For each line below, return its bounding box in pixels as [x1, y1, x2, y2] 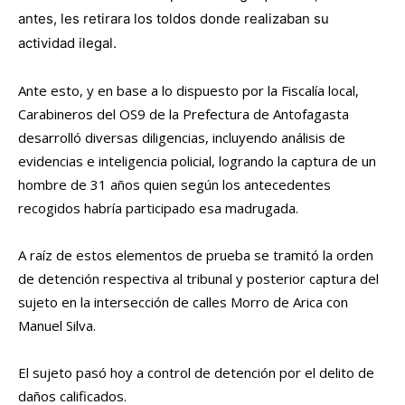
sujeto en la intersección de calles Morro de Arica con [18, 293, 348, 312]
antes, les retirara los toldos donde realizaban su [18, 10, 329, 28]
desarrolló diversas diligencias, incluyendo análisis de [18, 128, 345, 147]
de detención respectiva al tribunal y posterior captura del [18, 269, 379, 288]
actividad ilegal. [18, 34, 120, 52]
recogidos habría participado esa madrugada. [18, 199, 298, 218]
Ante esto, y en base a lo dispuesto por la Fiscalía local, [18, 81, 359, 100]
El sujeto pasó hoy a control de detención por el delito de [18, 363, 374, 382]
